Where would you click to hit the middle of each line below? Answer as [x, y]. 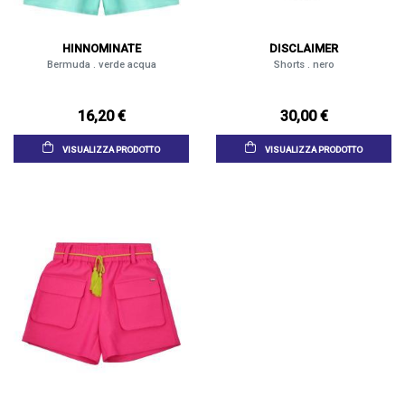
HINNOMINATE [101, 48]
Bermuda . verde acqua [101, 64]
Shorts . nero [304, 64]
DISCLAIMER [304, 48]
